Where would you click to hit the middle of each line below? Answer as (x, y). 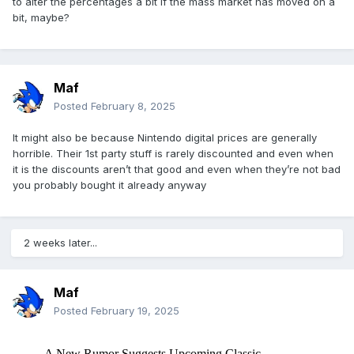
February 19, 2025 (135, 311)
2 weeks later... (60, 243)
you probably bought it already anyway (111, 185)
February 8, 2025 (133, 106)
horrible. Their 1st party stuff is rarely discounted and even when (173, 154)
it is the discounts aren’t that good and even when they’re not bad (177, 169)
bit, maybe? (43, 18)
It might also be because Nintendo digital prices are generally (165, 138)
